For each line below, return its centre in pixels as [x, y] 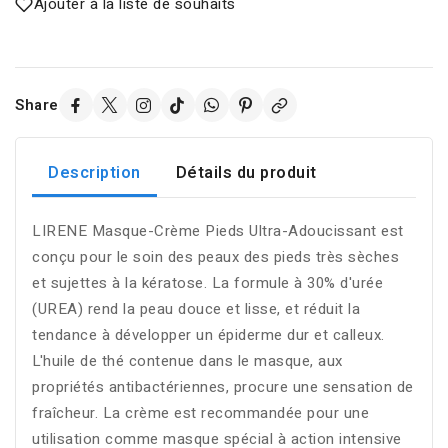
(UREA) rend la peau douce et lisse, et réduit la [196, 309]
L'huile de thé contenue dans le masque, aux [187, 361]
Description [94, 173]
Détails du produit [246, 173]
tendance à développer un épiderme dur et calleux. [208, 335]
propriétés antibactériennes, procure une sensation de [223, 387]
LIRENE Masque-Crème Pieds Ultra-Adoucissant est [218, 231]
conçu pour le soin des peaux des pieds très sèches [215, 257]
